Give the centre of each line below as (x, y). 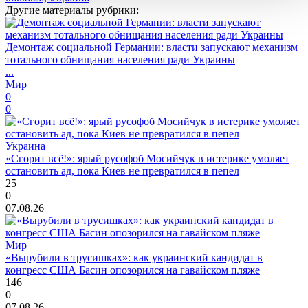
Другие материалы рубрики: (72, 10)
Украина (25, 146)
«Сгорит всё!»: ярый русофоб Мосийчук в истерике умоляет (147, 159)
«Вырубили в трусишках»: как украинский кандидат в (134, 258)
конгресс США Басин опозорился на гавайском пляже (133, 270)
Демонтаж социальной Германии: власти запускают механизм (152, 47)
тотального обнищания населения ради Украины (120, 60)
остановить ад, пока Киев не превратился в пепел (122, 171)
